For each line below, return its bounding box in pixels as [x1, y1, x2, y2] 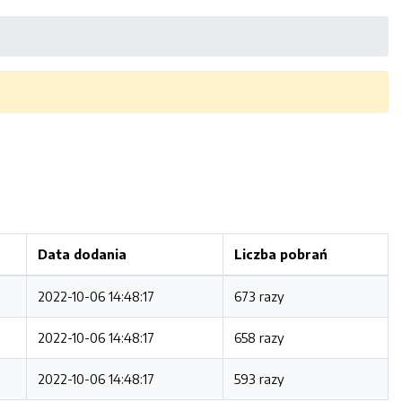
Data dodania [38, 246, 127, 262]
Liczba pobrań [234, 246, 328, 262]
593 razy [234, 371, 284, 387]
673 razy [234, 288, 284, 304]
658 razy [234, 329, 284, 345]
